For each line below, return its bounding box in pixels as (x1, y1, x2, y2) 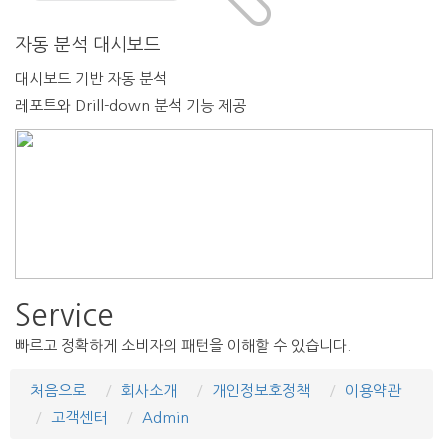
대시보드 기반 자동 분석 (15, 71, 167, 86)
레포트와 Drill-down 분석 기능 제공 (15, 98, 246, 113)
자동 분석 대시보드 (15, 36, 161, 54)
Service (15, 300, 114, 330)
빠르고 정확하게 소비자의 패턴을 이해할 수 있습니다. (15, 338, 351, 353)
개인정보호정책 (212, 383, 310, 398)
